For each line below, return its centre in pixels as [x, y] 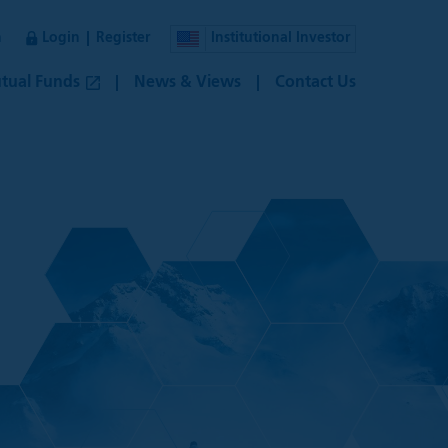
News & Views [187, 82]
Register [123, 38]
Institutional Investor [280, 38]
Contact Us [315, 82]
